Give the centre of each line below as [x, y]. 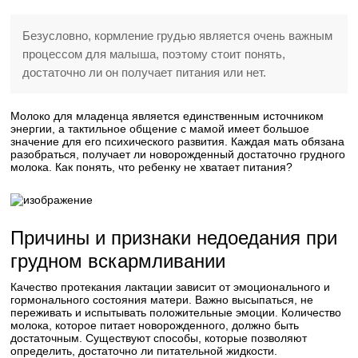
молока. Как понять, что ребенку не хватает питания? [152, 167]
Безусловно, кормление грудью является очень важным [178, 36]
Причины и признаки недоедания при [174, 238]
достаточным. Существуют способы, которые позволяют [159, 338]
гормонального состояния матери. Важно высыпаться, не [162, 300]
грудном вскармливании [118, 261]
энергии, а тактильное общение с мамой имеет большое [160, 129]
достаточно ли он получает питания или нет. [145, 72]
